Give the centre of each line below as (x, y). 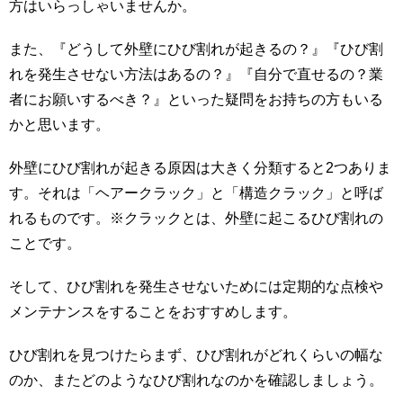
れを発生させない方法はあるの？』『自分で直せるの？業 (196, 74)
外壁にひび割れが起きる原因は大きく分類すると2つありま (200, 167)
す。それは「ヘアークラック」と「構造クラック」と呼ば (196, 193)
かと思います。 (59, 124)
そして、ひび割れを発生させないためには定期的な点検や (196, 286)
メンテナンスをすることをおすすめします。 (153, 311)
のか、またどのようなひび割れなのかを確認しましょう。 (196, 380)
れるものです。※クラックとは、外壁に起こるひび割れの (196, 218)
